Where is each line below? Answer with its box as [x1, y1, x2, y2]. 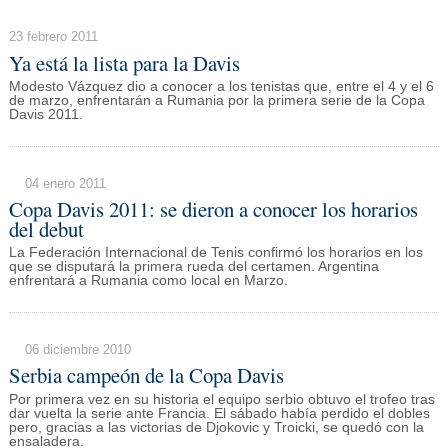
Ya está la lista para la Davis [8, 48, 240, 77]
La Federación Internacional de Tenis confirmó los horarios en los [8, 245, 423, 261]
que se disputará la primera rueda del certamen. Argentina [8, 259, 379, 275]
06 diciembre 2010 [24, 342, 131, 358]
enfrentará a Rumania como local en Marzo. [8, 273, 288, 289]
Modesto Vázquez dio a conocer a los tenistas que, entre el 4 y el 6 [8, 78, 434, 94]
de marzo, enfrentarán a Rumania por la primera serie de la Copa [8, 92, 425, 108]
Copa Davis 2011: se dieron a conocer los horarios [8, 195, 418, 224]
